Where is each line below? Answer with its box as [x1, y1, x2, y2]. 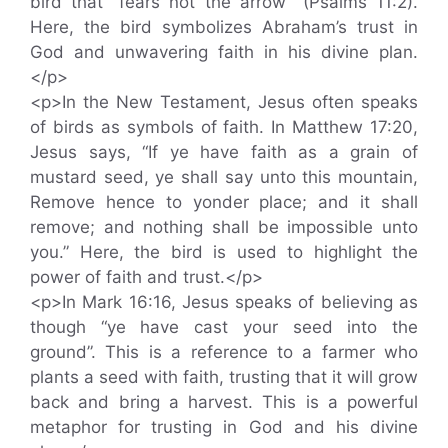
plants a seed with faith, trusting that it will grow [30, 366, 418, 387]
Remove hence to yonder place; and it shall [30, 191, 418, 212]
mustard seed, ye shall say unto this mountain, [30, 166, 418, 187]
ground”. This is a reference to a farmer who [30, 341, 418, 362]
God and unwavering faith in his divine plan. [30, 41, 418, 62]
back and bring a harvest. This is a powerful [30, 391, 418, 412]
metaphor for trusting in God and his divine [30, 416, 418, 437]
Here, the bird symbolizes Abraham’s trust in [30, 16, 418, 37]
